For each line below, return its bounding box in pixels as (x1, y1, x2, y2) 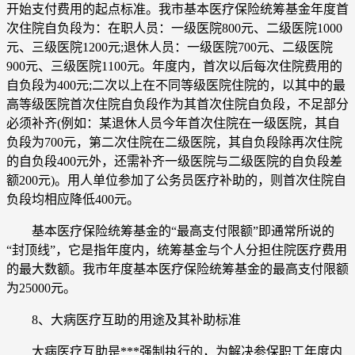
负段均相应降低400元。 (6, 192, 139, 206)
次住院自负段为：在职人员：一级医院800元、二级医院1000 (6, 21, 342, 35)
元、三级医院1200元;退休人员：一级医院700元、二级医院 (6, 40, 333, 54)
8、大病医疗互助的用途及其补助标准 (6, 312, 241, 326)
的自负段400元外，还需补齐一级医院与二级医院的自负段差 (6, 154, 342, 168)
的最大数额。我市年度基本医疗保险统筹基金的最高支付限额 (6, 261, 349, 276)
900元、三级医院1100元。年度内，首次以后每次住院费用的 (6, 59, 342, 73)
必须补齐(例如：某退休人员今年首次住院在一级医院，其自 (6, 116, 340, 130)
